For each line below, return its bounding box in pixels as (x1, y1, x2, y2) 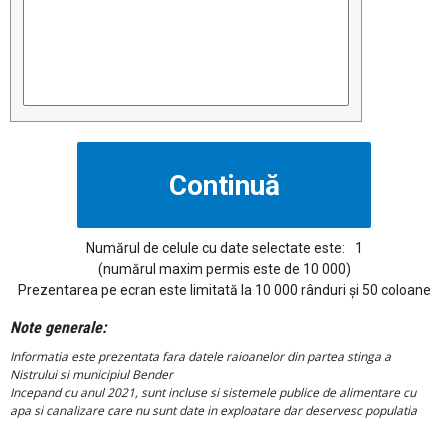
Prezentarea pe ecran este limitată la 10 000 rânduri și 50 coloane (17, 282, 431, 299)
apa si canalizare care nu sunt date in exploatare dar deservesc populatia (10, 402, 417, 420)
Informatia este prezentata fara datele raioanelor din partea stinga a (10, 348, 391, 366)
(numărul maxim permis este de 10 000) (97, 261, 351, 278)
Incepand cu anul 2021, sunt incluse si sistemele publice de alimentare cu (10, 384, 416, 402)
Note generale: (10, 318, 106, 338)
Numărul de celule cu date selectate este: (85, 240, 345, 257)
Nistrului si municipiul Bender (10, 366, 173, 384)
